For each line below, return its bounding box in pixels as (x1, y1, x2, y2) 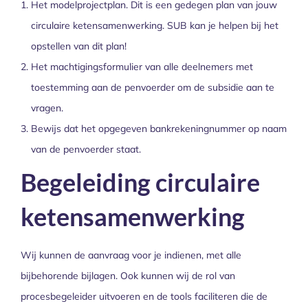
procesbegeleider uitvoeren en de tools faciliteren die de (21, 289, 267, 302)
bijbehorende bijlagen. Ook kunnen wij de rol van (21, 269, 235, 282)
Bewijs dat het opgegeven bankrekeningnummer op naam (31, 122, 287, 135)
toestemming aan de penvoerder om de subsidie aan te (31, 80, 274, 93)
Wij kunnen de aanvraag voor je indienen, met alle (21, 248, 241, 261)
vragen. (31, 101, 63, 114)
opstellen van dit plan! (31, 39, 126, 52)
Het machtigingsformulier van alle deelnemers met (31, 60, 253, 73)
